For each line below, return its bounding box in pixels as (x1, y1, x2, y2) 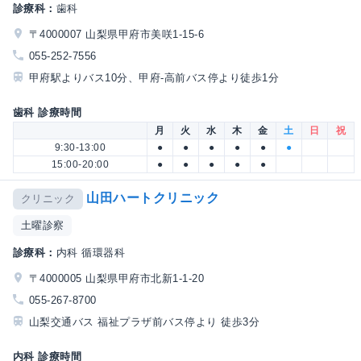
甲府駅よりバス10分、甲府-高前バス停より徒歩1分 (29, 72, 279, 84)
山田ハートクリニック (86, 191, 220, 205)
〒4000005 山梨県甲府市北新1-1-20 (29, 272, 205, 284)
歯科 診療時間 (13, 106, 82, 119)
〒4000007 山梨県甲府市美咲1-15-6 (29, 27, 205, 40)
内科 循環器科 (56, 246, 126, 259)
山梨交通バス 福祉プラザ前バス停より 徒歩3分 (29, 315, 260, 328)
